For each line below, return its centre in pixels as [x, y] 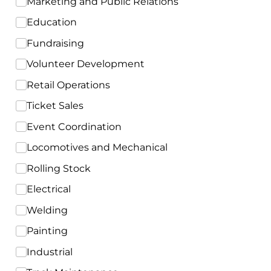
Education [51, 22]
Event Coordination [74, 126]
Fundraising [55, 43]
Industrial [49, 252]
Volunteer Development [85, 64]
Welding [47, 210]
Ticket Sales [55, 106]
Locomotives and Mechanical [97, 147]
